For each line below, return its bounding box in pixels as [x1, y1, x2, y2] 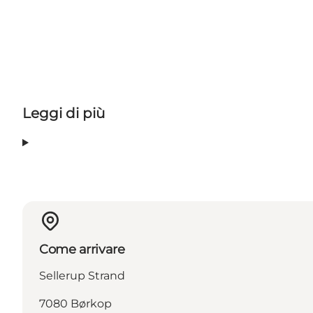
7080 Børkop [39, 297, 112, 311]
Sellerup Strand [39, 269, 125, 283]
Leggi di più [22, 105, 105, 122]
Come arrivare [39, 242, 125, 258]
